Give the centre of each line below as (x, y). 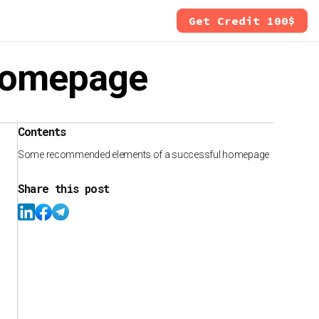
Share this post (63, 188)
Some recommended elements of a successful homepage (143, 155)
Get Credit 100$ (242, 21)
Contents (42, 131)
